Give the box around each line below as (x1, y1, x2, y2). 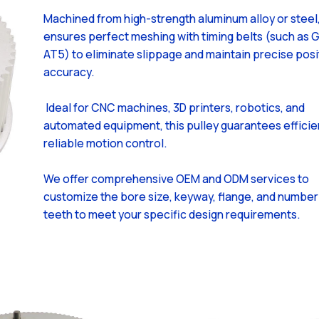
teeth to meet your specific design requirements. (43, 206, 300, 222)
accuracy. (43, 63, 95, 80)
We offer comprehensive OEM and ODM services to (43, 170, 309, 187)
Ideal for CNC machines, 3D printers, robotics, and (43, 99, 305, 115)
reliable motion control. (43, 135, 167, 151)
